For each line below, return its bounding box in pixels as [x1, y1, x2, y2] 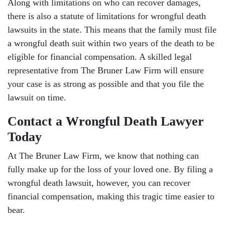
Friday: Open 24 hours [76, 4, 159, 14]
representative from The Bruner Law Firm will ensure [8, 65, 204, 75]
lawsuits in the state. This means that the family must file [8, 25, 216, 35]
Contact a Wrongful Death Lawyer [8, 114, 204, 129]
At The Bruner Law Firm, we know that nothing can [8, 151, 199, 161]
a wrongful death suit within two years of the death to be [8, 38, 214, 48]
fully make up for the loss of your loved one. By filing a [8, 164, 213, 174]
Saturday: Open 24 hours [72, 27, 163, 37]
